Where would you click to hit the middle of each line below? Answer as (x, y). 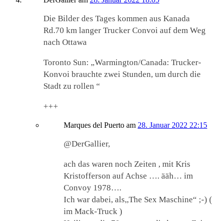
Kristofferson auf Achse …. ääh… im (128, 176)
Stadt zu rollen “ (72, 86)
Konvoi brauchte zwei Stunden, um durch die (122, 74)
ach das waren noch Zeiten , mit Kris (127, 164)
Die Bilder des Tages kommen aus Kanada (117, 19)
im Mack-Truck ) (93, 212)
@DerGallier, (87, 144)
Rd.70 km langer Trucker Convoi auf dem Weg (125, 31)
